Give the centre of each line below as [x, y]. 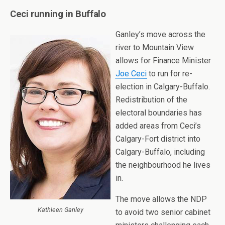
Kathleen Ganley [60, 210]
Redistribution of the [151, 100]
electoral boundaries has [159, 113]
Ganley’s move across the [160, 34]
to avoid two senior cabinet [163, 212]
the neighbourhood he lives [163, 165]
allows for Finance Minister [163, 61]
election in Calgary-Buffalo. [163, 87]
